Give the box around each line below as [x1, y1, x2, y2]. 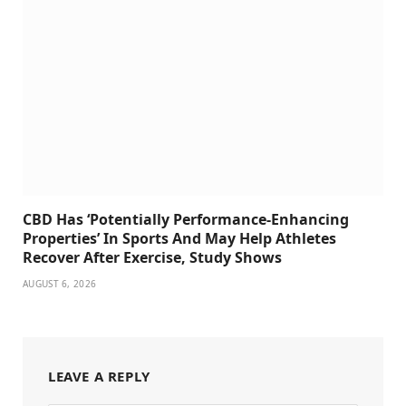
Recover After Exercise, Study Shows [23, 246, 282, 267]
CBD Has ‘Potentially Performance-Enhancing [23, 208, 349, 229]
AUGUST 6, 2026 [23, 276, 97, 290]
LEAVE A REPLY [48, 366, 150, 385]
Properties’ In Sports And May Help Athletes [23, 227, 336, 248]
